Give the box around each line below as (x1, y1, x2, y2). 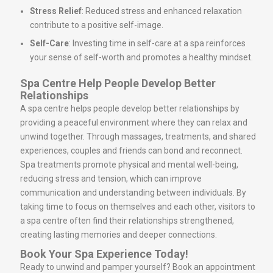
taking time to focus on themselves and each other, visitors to (20, 202, 255, 211)
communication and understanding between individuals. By (20, 188, 246, 197)
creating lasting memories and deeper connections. (20, 230, 217, 239)
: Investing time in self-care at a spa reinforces (69, 38, 246, 48)
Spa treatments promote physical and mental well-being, (20, 160, 238, 169)
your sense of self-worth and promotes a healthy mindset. (30, 52, 253, 62)
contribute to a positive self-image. (30, 20, 163, 30)
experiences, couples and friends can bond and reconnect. (20, 146, 243, 155)
